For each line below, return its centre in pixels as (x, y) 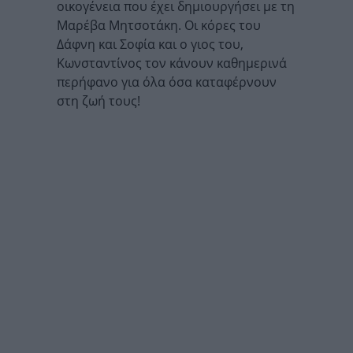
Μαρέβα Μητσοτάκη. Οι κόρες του (159, 26)
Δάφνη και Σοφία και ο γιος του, (150, 45)
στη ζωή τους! (98, 101)
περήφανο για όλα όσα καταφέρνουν (167, 82)
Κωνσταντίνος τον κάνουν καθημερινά (172, 63)
